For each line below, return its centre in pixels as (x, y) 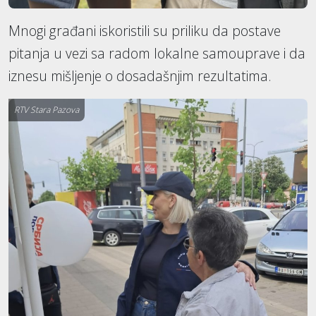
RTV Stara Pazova (47, 110)
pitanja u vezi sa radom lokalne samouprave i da (157, 54)
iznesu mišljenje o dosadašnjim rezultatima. (140, 76)
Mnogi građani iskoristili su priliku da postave (145, 31)
